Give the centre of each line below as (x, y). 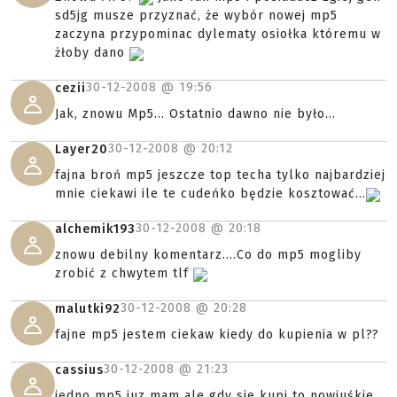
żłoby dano (92, 53)
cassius (79, 370)
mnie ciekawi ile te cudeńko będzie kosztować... (210, 194)
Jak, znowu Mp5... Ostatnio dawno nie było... (195, 114)
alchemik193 (95, 230)
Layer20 (82, 150)
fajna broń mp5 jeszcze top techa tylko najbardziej (220, 175)
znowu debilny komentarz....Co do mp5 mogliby (208, 255)
